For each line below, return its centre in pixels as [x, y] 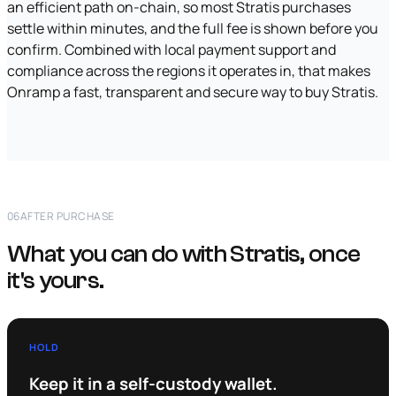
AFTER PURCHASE [67, 216]
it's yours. [56, 280]
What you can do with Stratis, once [184, 254]
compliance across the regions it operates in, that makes [189, 71]
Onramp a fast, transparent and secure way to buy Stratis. [193, 92]
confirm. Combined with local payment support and [171, 50]
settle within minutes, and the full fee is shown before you [193, 29]
